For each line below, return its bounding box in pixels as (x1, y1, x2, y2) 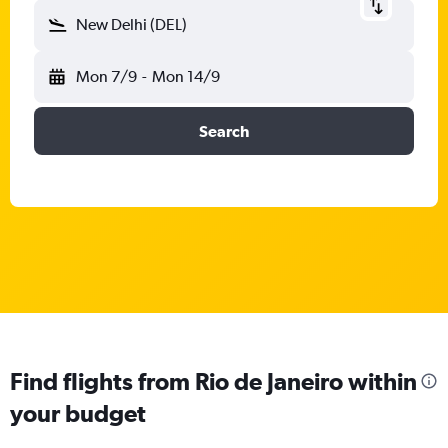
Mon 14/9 (151, 67, 220, 86)
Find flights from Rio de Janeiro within (10, 366, 417, 395)
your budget (10, 398, 146, 427)
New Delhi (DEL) (76, 15, 187, 34)
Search (199, 122, 249, 140)
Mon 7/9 (76, 67, 137, 86)
